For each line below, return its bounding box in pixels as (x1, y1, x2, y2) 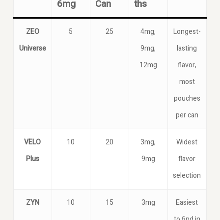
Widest (176, 137, 198, 147)
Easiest (176, 197, 198, 208)
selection (173, 170, 201, 181)
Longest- (173, 26, 201, 37)
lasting (177, 43, 197, 54)
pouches (173, 93, 200, 104)
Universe (19, 43, 46, 54)
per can (175, 110, 198, 120)
